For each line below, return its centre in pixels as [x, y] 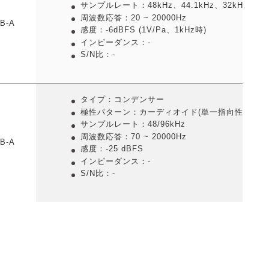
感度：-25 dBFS [112, 149]
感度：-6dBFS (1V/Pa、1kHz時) [143, 30]
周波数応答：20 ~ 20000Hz [133, 17]
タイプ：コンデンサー [122, 100]
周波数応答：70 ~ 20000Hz [133, 136]
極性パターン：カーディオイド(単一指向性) [163, 112]
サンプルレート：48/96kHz [133, 124]
